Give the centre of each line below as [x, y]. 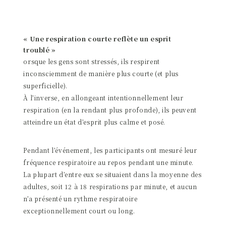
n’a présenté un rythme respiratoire [80, 198]
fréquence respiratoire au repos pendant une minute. [108, 162]
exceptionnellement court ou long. [79, 210]
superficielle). [45, 85]
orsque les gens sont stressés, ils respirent [92, 61]
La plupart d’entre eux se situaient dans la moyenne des [112, 174]
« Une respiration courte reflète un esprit [97, 38]
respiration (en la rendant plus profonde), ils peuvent [110, 109]
